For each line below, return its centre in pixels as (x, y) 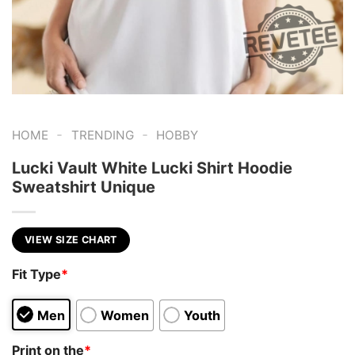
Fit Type (36, 275)
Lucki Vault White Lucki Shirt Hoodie (152, 168)
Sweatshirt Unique (84, 187)
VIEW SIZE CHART (71, 239)
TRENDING (102, 135)
